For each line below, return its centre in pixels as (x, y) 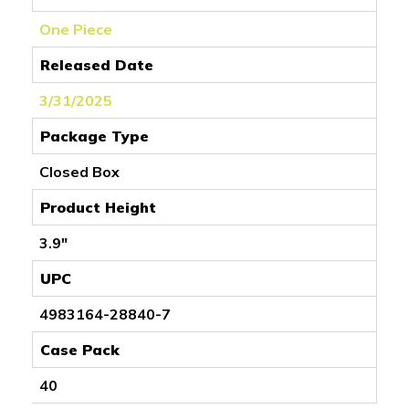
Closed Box (79, 171)
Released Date (97, 64)
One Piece (76, 29)
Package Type (94, 136)
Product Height (98, 207)
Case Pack (80, 349)
